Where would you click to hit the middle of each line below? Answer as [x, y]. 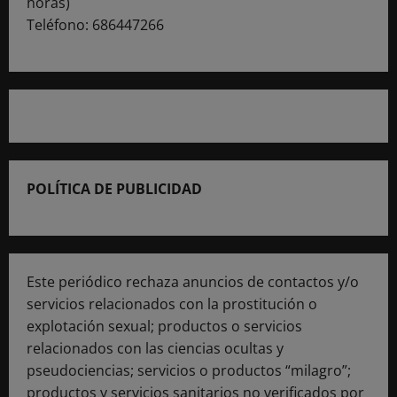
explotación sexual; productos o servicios [164, 327]
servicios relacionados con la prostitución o [172, 304]
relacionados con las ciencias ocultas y [155, 349]
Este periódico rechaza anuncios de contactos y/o [193, 282]
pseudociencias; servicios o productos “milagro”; [189, 371]
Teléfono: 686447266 [95, 25]
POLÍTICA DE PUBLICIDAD [114, 189]
